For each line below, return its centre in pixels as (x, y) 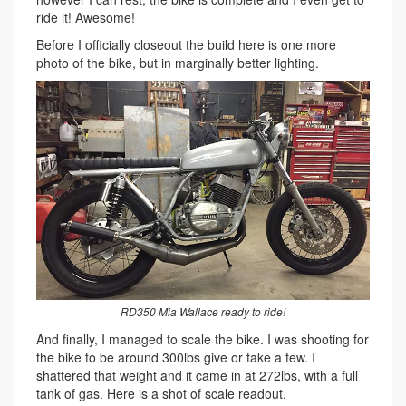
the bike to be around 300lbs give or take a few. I (176, 357)
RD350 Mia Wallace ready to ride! (203, 311)
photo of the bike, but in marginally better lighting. (178, 63)
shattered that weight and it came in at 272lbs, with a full (197, 375)
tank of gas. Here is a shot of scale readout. (161, 393)
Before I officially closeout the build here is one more (186, 45)
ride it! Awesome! (86, 18)
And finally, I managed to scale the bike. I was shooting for (203, 338)
